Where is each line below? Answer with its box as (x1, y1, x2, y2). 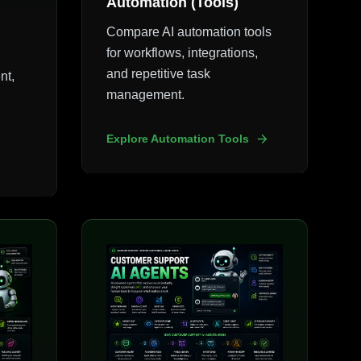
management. (106, 87, 185, 102)
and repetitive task (106, 66, 211, 81)
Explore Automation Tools (106, 131, 250, 145)
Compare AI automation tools (106, 24, 272, 39)
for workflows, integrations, (106, 45, 259, 60)
